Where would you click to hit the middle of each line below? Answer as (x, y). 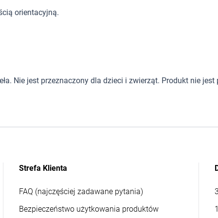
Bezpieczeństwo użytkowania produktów (89, 209)
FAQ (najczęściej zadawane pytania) (81, 191)
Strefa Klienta (43, 168)
